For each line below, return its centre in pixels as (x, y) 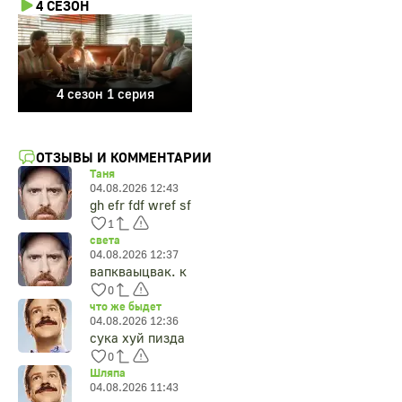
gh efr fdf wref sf (140, 205)
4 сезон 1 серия (105, 94)
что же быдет (126, 306)
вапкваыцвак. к (138, 271)
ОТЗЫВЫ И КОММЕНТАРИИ (124, 157)
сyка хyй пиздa (137, 338)
